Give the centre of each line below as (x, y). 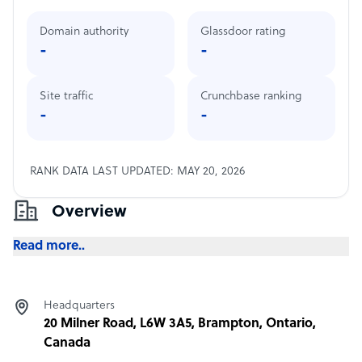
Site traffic (66, 97)
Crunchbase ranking (251, 97)
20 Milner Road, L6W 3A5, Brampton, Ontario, (180, 324)
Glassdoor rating (243, 32)
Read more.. (49, 246)
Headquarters (79, 306)
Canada (67, 343)
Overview (89, 213)
